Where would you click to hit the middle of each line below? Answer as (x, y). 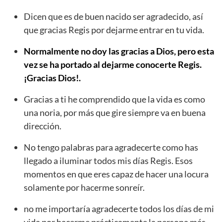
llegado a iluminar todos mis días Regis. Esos (108, 161)
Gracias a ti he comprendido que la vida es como (114, 99)
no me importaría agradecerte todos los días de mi (119, 209)
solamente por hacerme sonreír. (84, 188)
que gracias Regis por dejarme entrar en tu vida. (114, 30)
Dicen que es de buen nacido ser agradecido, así (113, 17)
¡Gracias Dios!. (52, 78)
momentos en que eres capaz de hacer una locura (116, 174)
